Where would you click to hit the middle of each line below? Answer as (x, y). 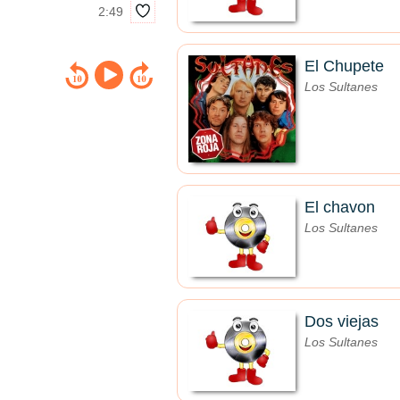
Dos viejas (342, 321)
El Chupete (344, 66)
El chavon (340, 207)
